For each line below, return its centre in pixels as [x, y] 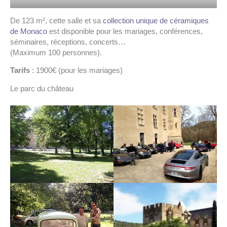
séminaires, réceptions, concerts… [68, 42]
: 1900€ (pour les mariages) [76, 71]
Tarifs [20, 71]
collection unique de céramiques [156, 21]
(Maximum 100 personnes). [56, 52]
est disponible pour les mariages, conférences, [125, 31]
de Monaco [29, 31]
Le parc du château [42, 88]
